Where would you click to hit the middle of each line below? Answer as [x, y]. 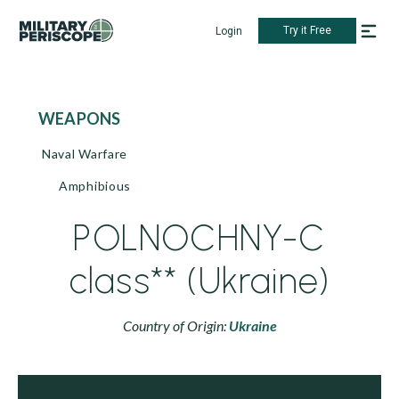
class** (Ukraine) [199, 281]
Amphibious [95, 186]
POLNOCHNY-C [199, 238]
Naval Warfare [85, 154]
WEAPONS [88, 118]
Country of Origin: [175, 326]
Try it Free [307, 30]
